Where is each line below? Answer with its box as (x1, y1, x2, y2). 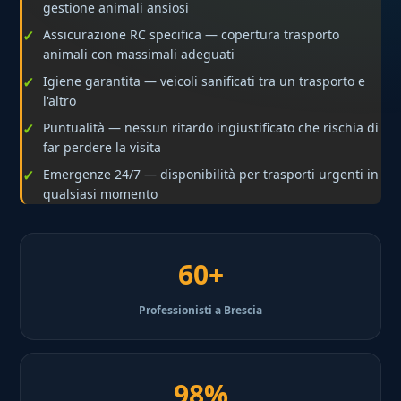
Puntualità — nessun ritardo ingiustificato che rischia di (43, 119, 380, 137)
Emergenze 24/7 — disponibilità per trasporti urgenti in (43, 166, 380, 183)
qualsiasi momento (43, 185, 158, 203)
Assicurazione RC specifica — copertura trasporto (43, 26, 340, 44)
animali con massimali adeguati (43, 46, 235, 64)
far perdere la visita (43, 139, 162, 157)
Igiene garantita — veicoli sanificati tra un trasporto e (43, 73, 366, 90)
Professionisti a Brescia (139, 303, 262, 319)
